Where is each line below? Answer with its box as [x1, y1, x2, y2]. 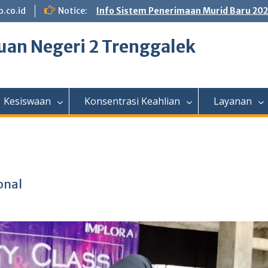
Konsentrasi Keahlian [84, 95, 180, 108]
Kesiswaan [4, 95, 51, 108]
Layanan [214, 95, 252, 108]
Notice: [58, 5, 87, 16]
